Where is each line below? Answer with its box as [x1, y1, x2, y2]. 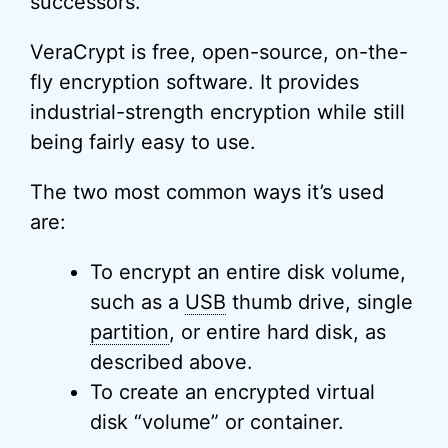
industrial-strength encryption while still [30, 100, 405, 124]
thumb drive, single [226, 290, 413, 314]
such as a [90, 290, 185, 314]
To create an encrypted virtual [90, 380, 375, 404]
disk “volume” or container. [90, 410, 344, 434]
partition [90, 320, 169, 344]
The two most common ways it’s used [30, 180, 384, 204]
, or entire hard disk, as [169, 320, 386, 344]
